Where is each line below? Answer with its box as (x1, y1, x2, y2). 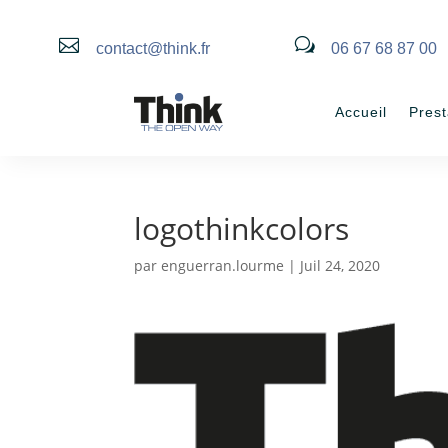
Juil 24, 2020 (300, 256, 381, 275)
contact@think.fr (95, 40, 210, 57)
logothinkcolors (134, 208, 350, 249)
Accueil (335, 104, 387, 120)
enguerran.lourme (161, 256, 285, 275)
